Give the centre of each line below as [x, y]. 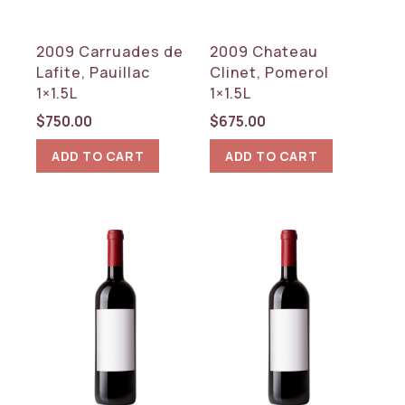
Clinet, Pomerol [270, 72]
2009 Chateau [264, 51]
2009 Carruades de [110, 51]
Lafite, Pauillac [94, 72]
